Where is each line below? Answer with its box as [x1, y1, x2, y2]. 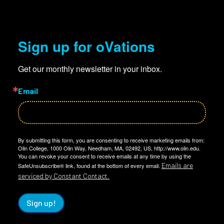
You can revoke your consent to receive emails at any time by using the [18, 152, 191, 160]
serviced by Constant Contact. [18, 171, 109, 180]
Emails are [161, 161, 193, 169]
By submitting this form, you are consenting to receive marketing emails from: [18, 136, 204, 144]
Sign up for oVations [18, 36, 155, 56]
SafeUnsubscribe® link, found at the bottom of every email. [18, 161, 161, 169]
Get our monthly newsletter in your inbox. [18, 63, 162, 74]
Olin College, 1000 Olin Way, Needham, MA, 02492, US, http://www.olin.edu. [18, 144, 200, 152]
